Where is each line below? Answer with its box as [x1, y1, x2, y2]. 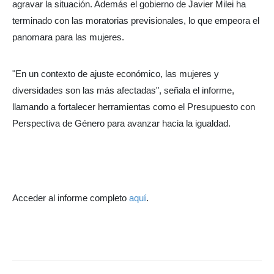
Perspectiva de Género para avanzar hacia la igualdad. [12, 118, 231, 129]
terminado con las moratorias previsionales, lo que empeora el [12, 15, 259, 26]
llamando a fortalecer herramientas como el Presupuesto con [12, 102, 255, 113]
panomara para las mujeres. [12, 31, 124, 42]
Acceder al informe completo [12, 192, 129, 203]
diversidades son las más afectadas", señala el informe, [12, 85, 234, 96]
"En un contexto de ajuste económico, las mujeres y [12, 68, 219, 80]
